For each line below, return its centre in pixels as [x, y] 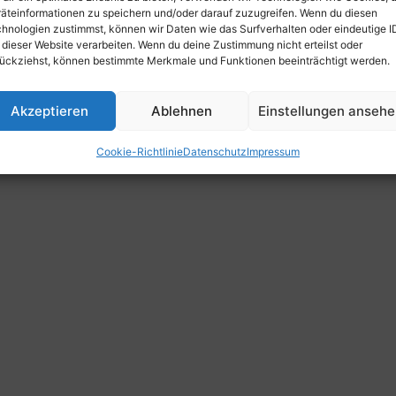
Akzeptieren [49, 110]
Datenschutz [214, 152]
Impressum [273, 152]
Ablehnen [182, 110]
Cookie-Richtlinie [139, 152]
